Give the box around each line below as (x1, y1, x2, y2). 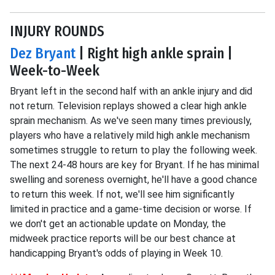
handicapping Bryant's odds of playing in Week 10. (10, 247, 223, 259)
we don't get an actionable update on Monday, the (10, 218, 226, 230)
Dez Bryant (10, 45, 76, 62)
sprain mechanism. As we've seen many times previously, (10, 115, 252, 126)
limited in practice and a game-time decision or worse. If (10, 203, 252, 215)
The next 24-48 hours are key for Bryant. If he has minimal (10, 159, 259, 171)
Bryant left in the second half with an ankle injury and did (10, 85, 252, 97)
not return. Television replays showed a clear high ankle (10, 100, 247, 112)
